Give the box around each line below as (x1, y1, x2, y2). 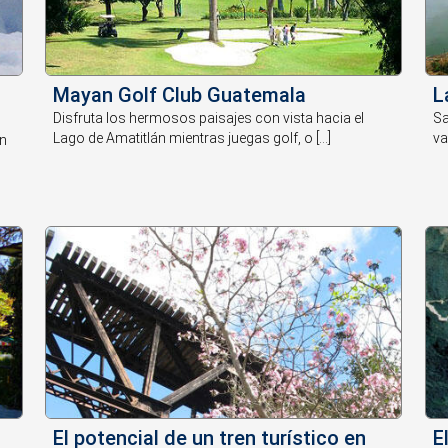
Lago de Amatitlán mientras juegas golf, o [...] (53, 130, 332, 147)
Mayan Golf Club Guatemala (53, 83, 307, 108)
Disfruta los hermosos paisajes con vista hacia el (53, 110, 365, 127)
